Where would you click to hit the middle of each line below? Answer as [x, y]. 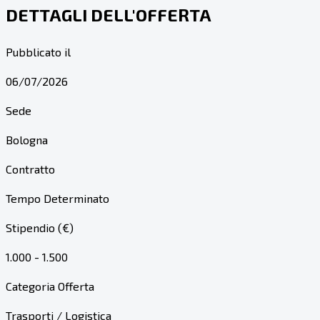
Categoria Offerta [50, 286]
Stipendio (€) [40, 227]
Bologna [27, 139]
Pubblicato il [38, 51]
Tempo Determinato [57, 198]
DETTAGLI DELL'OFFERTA [109, 14]
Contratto [30, 169]
